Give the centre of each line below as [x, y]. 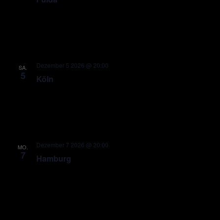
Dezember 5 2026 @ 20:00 [72, 65]
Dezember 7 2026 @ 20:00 [72, 145]
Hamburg [54, 158]
